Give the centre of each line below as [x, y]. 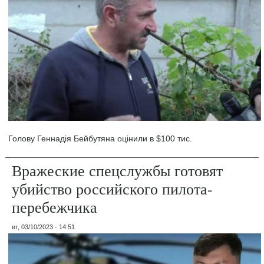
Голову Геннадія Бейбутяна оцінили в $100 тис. [100, 138]
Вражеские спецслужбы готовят [118, 170]
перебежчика [55, 207]
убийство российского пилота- [113, 188]
